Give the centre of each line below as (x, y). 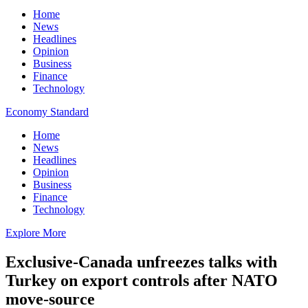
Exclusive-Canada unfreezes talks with (141, 262)
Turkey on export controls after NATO (142, 280)
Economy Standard (47, 112)
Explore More (36, 233)
